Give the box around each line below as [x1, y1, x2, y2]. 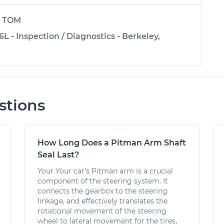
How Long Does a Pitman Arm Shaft [37, 138, 186, 147]
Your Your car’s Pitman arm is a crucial [37, 166, 173, 175]
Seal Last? [37, 150, 79, 159]
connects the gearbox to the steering [37, 186, 168, 195]
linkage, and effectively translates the [37, 196, 168, 205]
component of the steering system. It [37, 176, 168, 185]
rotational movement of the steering [37, 206, 167, 215]
